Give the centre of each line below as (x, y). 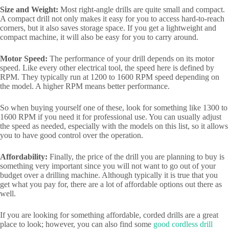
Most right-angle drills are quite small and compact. (142, 9)
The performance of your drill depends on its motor (131, 58)
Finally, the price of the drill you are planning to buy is (136, 156)
